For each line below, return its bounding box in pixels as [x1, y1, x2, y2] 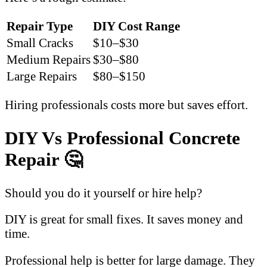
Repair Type [7, 19, 73, 33]
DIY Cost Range [93, 19, 180, 33]
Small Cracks [7, 36, 73, 50]
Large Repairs [7, 69, 77, 83]
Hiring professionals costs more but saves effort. [5, 97, 248, 111]
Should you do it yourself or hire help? [5, 185, 202, 200]
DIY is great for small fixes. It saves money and [5, 212, 243, 226]
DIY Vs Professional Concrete [5, 127, 240, 148]
